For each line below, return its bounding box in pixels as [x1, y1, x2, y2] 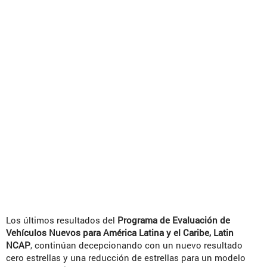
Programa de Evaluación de [117, 214, 230, 226]
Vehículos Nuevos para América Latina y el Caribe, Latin [6, 226, 234, 239]
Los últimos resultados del [6, 214, 117, 226]
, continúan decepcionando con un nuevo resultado [30, 239, 243, 252]
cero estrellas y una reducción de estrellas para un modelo [6, 252, 246, 264]
